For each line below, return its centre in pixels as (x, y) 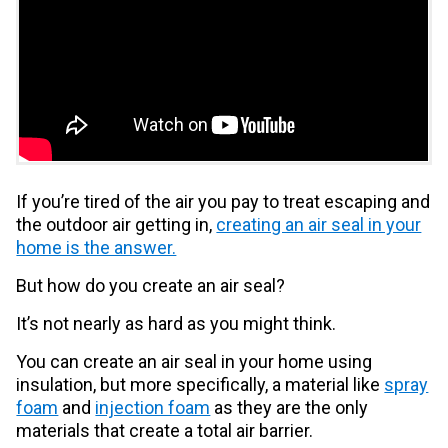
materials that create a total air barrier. (165, 430)
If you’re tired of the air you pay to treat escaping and (223, 201)
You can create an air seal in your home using (194, 361)
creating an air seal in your (319, 224)
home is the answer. (96, 247)
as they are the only (289, 407)
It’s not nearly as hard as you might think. (176, 323)
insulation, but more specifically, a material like (200, 384)
